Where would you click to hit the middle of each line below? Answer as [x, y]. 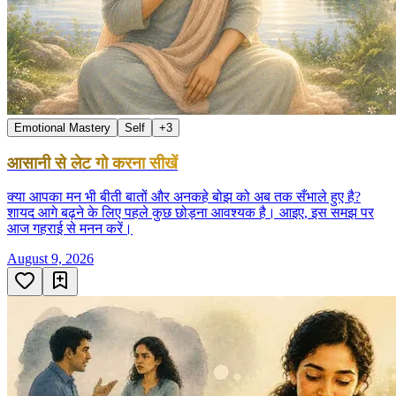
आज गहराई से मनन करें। [70, 229]
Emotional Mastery [62, 127]
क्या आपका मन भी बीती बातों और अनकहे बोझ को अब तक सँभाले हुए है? [184, 197]
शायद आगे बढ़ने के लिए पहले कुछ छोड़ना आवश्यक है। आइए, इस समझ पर [190, 213]
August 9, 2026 [50, 259]
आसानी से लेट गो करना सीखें [92, 163]
